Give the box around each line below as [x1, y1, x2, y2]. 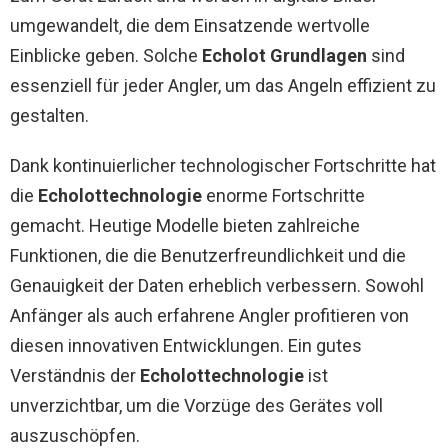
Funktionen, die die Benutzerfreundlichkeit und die [10, 245, 406, 266]
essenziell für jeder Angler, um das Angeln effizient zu [10, 75, 436, 96]
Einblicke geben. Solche [10, 45, 202, 66]
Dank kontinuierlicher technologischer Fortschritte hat [10, 155, 436, 176]
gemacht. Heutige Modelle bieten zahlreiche [10, 215, 360, 236]
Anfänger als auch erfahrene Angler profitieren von [10, 305, 409, 326]
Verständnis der [10, 365, 140, 386]
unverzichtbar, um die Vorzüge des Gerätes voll [10, 395, 383, 416]
